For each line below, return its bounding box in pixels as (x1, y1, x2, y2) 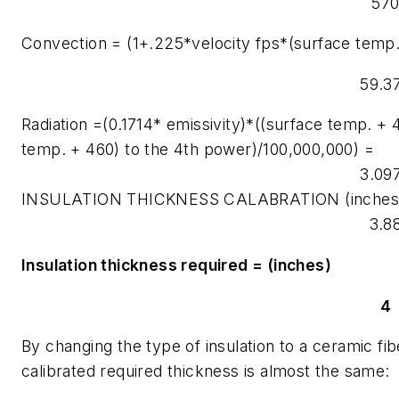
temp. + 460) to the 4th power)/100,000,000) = (21, 140, 374, 159)
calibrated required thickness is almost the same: (21, 362, 390, 381)
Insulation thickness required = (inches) (21, 256, 331, 275)
